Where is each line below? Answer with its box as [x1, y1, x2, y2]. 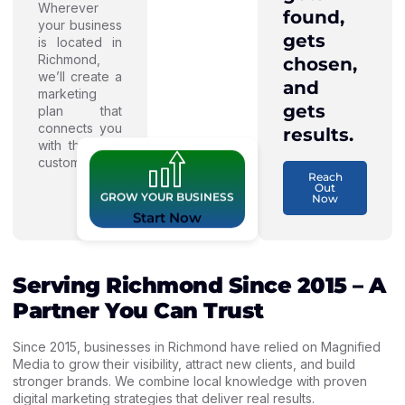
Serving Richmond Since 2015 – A [13, 271, 386, 298]
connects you [38, 120, 122, 137]
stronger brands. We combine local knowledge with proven [13, 372, 367, 389]
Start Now [133, 208, 202, 226]
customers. [38, 155, 102, 171]
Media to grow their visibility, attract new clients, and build [13, 355, 355, 372]
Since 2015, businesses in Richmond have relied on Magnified [13, 338, 381, 354]
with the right [38, 137, 122, 154]
